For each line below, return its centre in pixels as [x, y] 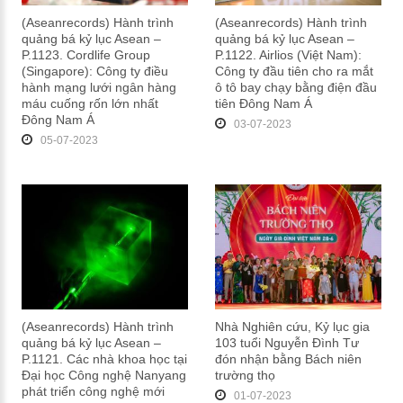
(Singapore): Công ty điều [94, 71]
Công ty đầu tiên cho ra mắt [294, 71]
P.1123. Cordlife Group [85, 54]
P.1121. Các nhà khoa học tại [104, 358]
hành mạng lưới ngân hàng [99, 87]
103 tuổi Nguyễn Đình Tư [287, 342]
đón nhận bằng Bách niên [288, 358]
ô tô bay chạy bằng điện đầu [296, 87]
